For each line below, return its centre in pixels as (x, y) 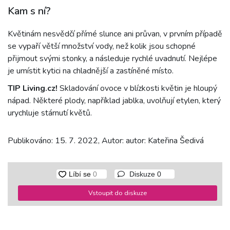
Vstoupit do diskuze (118, 193)
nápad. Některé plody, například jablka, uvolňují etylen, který (114, 101)
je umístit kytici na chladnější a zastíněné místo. (91, 71)
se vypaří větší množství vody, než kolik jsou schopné (102, 46)
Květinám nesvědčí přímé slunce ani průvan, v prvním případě (115, 34)
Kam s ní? (29, 11)
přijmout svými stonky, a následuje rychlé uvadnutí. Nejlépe (112, 59)
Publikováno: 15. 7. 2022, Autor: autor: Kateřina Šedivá (106, 141)
